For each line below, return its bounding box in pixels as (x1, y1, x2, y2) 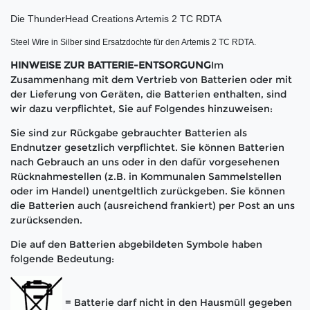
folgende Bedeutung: (10, 253, 114, 266)
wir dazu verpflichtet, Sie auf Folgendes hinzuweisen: (10, 102, 273, 116)
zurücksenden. (10, 214, 82, 227)
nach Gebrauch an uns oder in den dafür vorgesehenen (10, 156, 280, 169)
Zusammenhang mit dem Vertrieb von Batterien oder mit (10, 73, 292, 86)
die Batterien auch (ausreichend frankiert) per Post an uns (10, 199, 295, 212)
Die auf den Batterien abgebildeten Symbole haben (10, 238, 262, 251)
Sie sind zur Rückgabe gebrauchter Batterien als (10, 127, 247, 140)
